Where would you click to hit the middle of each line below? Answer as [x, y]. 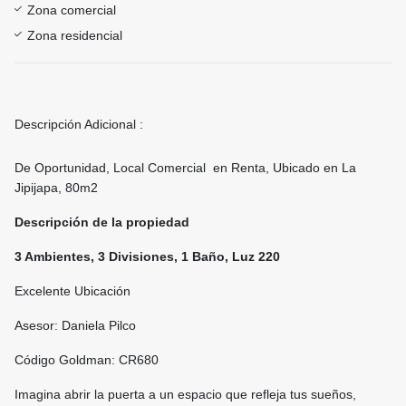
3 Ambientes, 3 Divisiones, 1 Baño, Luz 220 [147, 257]
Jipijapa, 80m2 [56, 188]
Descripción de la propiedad [102, 222]
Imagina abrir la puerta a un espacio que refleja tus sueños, [185, 395]
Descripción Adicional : [79, 125]
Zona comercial [72, 10]
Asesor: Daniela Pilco [75, 326]
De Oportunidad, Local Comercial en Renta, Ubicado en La [185, 168]
